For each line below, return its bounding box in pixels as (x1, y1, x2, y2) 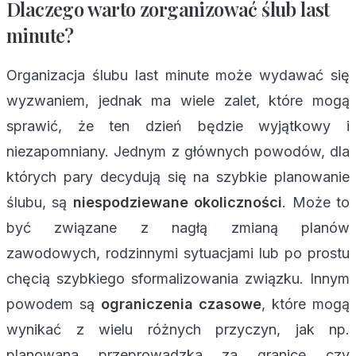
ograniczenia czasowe (100, 295, 262, 312)
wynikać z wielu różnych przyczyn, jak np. (6, 320, 350, 338)
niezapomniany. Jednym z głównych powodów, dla (6, 142, 350, 160)
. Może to (282, 193, 350, 211)
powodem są (6, 295, 101, 312)
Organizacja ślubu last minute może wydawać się (6, 66, 350, 83)
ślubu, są (6, 193, 73, 211)
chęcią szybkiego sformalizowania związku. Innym (6, 269, 350, 287)
